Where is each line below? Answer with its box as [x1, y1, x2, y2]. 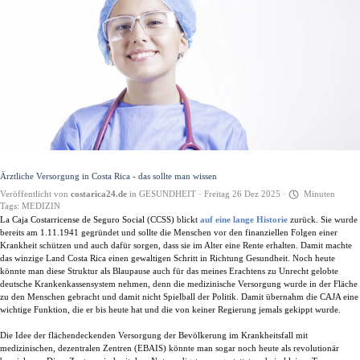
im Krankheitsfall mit [229, 330, 308, 340]
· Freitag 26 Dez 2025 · [196, 189, 288, 198]
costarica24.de [71, 189, 127, 198]
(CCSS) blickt [147, 215, 200, 224]
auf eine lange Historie [200, 215, 288, 224]
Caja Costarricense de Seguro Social [12, 215, 145, 224]
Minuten [298, 189, 335, 198]
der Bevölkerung [164, 330, 227, 340]
